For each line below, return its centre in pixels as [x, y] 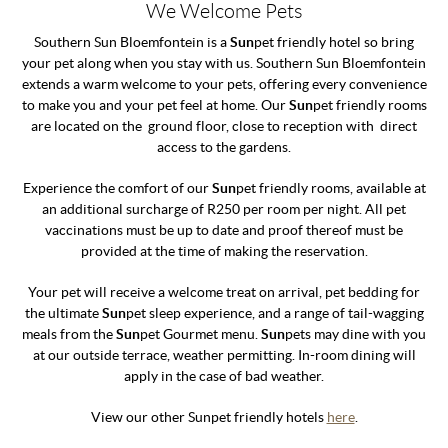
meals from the [69, 334]
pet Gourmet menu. [200, 334]
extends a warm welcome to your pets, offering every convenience [224, 84]
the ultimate [63, 313]
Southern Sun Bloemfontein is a [132, 42]
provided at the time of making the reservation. [224, 251]
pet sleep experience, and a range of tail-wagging [274, 313]
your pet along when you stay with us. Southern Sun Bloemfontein [224, 63]
